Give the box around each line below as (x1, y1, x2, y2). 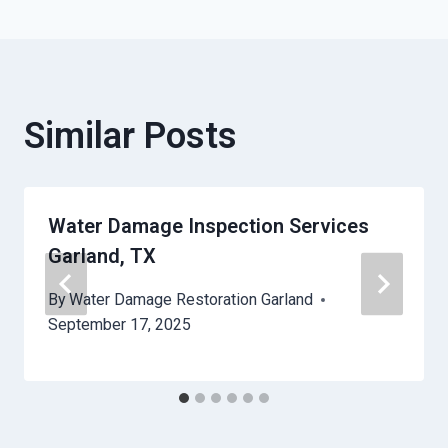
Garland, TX (48, 244, 156, 268)
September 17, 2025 (48, 315, 191, 334)
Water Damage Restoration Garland (69, 290, 314, 309)
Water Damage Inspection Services (48, 214, 369, 238)
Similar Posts (24, 115, 237, 157)
